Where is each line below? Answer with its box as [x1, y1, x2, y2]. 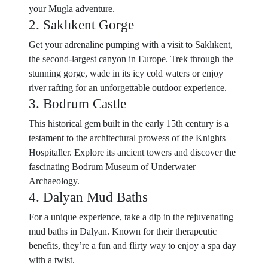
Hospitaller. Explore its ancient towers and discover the [29, 147, 236, 157]
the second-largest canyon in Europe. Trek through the [29, 54, 233, 64]
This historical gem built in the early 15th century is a [29, 118, 229, 129]
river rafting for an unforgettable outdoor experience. [29, 83, 227, 93]
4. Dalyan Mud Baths [29, 189, 148, 205]
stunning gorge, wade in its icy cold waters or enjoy [29, 68, 223, 78]
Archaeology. [29, 176, 80, 186]
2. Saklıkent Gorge [29, 17, 134, 32]
